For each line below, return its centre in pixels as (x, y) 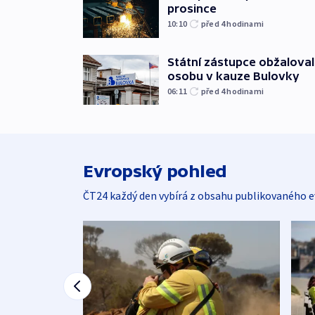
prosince (192, 8)
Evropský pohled (155, 171)
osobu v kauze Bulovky (233, 76)
